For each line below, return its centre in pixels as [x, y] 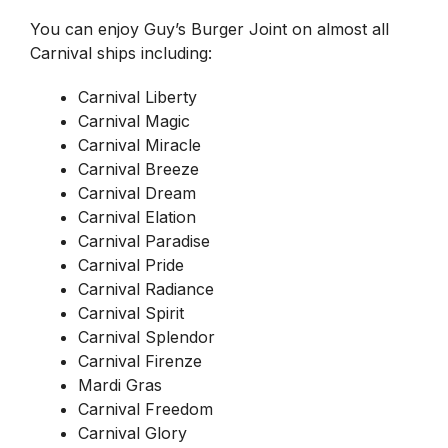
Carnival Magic [136, 121]
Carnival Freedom [148, 409]
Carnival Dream [139, 193]
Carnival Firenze [142, 361]
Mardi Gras [120, 385]
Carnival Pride [133, 265]
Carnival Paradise [146, 241]
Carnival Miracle [142, 145]
